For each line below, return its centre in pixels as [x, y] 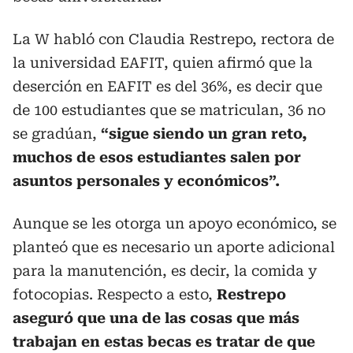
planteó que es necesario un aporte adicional [174, 247]
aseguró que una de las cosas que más [156, 318]
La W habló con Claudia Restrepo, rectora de [173, 39]
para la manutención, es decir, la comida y [165, 270]
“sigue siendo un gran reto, [204, 133]
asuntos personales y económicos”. [146, 180]
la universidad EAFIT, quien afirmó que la [163, 62]
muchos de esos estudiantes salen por [157, 157]
